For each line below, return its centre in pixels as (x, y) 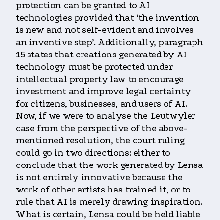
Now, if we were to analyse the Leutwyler (106, 116)
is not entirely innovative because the (99, 178)
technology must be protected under (94, 67)
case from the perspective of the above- (102, 128)
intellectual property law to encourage (100, 79)
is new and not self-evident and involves (105, 30)
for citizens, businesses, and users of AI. (101, 104)
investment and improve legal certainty (103, 92)
